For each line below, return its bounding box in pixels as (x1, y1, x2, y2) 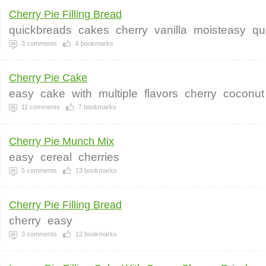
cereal (40, 151, 72, 163)
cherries (78, 151, 119, 163)
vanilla (154, 24, 187, 36)
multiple (99, 87, 138, 100)
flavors (144, 87, 178, 100)
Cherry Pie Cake (9, 72, 87, 84)
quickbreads (9, 24, 72, 36)
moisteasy (194, 24, 246, 36)
